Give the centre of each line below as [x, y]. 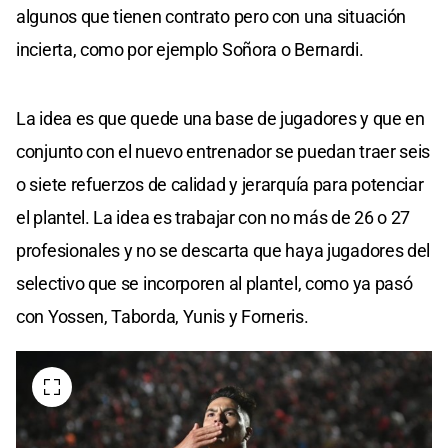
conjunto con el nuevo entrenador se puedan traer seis [223, 152]
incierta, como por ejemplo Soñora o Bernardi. [190, 50]
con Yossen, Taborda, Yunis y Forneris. [162, 317]
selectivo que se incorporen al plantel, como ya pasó [214, 284]
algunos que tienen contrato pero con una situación [211, 17]
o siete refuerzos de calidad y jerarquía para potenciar [220, 185]
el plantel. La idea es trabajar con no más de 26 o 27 [213, 218]
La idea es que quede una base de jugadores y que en [220, 119]
